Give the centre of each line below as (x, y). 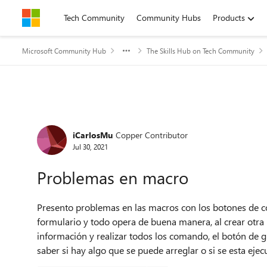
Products (229, 18)
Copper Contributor (152, 135)
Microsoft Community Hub (64, 51)
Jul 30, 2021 (90, 146)
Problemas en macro (113, 177)
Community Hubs (169, 18)
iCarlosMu (93, 135)
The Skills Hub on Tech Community (201, 51)
